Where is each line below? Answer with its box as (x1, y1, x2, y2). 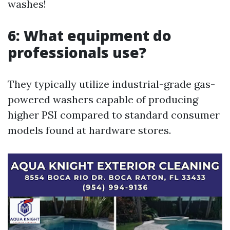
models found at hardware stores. (8, 124, 171, 137)
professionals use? (8, 43, 146, 62)
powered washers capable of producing (8, 93, 198, 106)
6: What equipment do (8, 26, 171, 45)
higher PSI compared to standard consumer (8, 108, 220, 121)
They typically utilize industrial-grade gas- (8, 78, 215, 90)
